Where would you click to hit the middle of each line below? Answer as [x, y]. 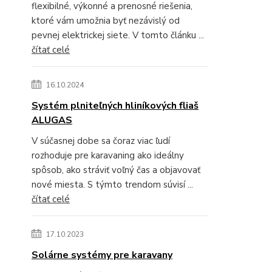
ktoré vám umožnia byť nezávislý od [106, 21]
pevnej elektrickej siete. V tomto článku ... [118, 35]
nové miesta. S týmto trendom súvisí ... [112, 185]
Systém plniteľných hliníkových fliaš [115, 106]
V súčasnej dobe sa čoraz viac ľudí [101, 141]
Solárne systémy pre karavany [102, 255]
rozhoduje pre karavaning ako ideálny [108, 155]
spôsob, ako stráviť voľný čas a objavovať [116, 170]
